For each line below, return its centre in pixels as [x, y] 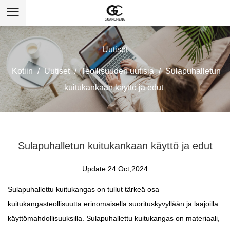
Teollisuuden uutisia [118, 71]
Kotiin [22, 71]
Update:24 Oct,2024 [115, 169]
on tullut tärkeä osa [128, 189]
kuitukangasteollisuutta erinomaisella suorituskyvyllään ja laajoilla [113, 204]
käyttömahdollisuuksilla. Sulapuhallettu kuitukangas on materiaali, [114, 218]
